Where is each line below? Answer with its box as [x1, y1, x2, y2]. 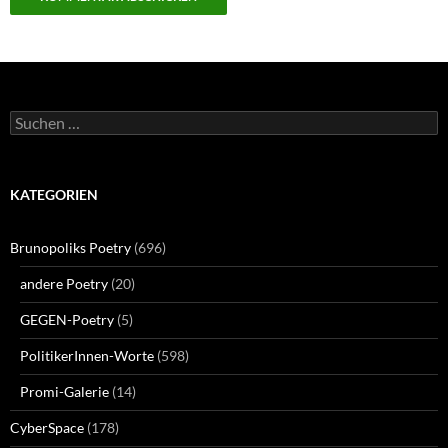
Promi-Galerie [20, 383, 109, 401]
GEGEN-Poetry [20, 311, 114, 329]
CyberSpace [10, 419, 84, 437]
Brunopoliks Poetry [10, 239, 131, 257]
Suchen [9, 110, 54, 128]
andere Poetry [20, 275, 108, 293]
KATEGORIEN [10, 186, 98, 204]
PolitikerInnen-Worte [20, 347, 154, 365]
